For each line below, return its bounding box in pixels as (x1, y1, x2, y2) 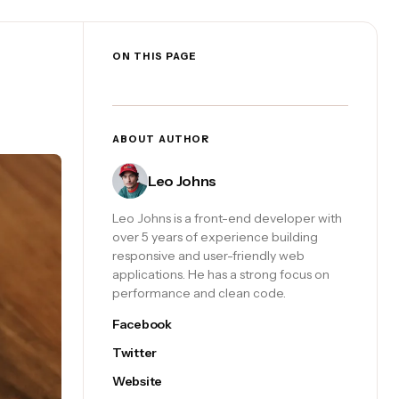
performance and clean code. (112, 285, 286, 301)
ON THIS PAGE (112, 50, 198, 62)
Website (112, 373, 163, 389)
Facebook (112, 316, 172, 332)
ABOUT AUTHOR (112, 133, 210, 145)
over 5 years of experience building (112, 229, 318, 245)
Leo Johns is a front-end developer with (112, 210, 342, 226)
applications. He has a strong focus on (112, 266, 330, 282)
